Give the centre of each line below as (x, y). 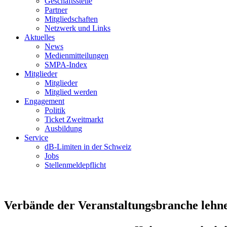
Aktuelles (40, 37)
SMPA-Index (66, 65)
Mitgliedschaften (71, 19)
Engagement (44, 101)
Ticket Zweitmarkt (74, 119)
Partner (56, 10)
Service (36, 138)
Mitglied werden (71, 92)
